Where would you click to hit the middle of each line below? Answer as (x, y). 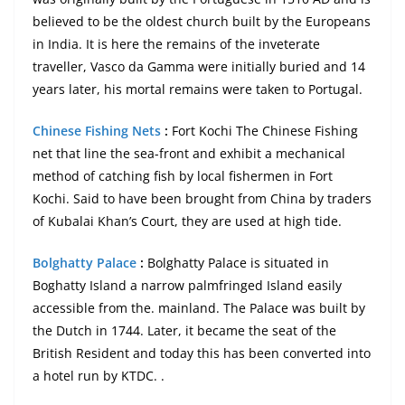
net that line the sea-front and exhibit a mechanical (189, 154)
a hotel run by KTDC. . (100, 376)
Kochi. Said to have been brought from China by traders (202, 199)
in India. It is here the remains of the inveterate (176, 44)
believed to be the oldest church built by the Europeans (202, 22)
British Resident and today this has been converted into (202, 353)
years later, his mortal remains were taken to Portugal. (199, 89)
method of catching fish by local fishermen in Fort (183, 176)
